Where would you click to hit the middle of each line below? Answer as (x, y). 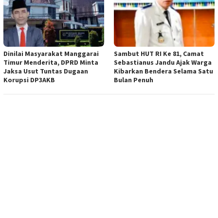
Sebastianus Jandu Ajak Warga (163, 62)
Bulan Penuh (134, 80)
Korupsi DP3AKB (29, 80)
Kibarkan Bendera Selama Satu (163, 71)
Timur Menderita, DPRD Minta (51, 62)
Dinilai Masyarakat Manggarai (51, 53)
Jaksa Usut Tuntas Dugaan (46, 71)
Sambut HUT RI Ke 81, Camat (159, 53)
